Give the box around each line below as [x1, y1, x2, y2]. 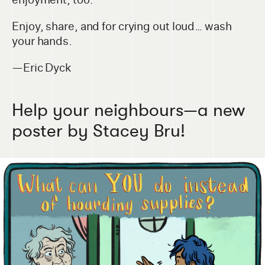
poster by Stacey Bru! [12, 119, 185, 141]
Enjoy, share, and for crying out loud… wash [12, 20, 232, 33]
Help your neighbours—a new [12, 98, 245, 120]
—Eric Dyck [12, 61, 72, 75]
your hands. [12, 34, 72, 48]
